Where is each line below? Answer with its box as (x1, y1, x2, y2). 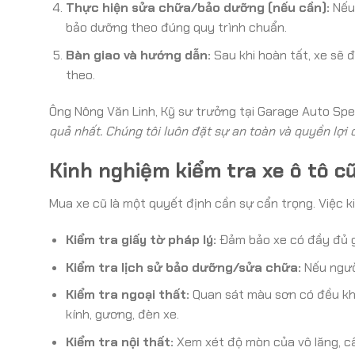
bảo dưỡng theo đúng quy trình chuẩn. (65, 19, 287, 36)
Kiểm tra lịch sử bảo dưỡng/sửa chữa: (65, 258, 301, 276)
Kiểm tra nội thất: (65, 334, 174, 351)
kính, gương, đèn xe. (65, 306, 179, 323)
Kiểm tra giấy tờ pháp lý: (65, 231, 216, 249)
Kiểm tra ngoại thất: (65, 286, 189, 303)
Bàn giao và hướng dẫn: (65, 47, 211, 64)
